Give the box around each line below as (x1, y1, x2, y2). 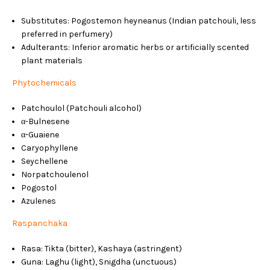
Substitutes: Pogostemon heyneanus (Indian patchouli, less (21, 16, 256, 26)
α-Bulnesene (21, 116, 69, 127)
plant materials (21, 55, 83, 66)
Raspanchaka (12, 218, 67, 228)
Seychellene (21, 156, 67, 166)
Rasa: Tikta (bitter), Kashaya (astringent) (21, 243, 182, 254)
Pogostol (21, 183, 57, 193)
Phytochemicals (12, 78, 77, 88)
